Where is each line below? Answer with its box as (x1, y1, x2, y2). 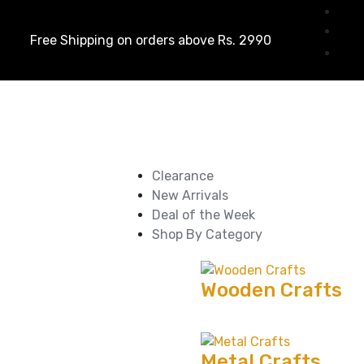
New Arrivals (152, 187, 229, 203)
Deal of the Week (152, 206, 256, 223)
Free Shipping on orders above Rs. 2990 (30, 32, 271, 48)
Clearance (152, 167, 214, 184)
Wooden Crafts (201, 279, 343, 302)
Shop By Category (152, 226, 263, 242)
